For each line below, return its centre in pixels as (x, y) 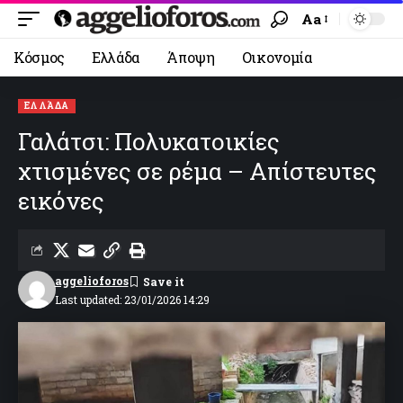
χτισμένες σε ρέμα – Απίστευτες (197, 171)
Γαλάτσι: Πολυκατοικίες (149, 141)
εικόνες (61, 201)
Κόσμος (40, 57)
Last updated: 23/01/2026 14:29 (132, 299)
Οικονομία (277, 57)
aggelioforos (91, 281)
